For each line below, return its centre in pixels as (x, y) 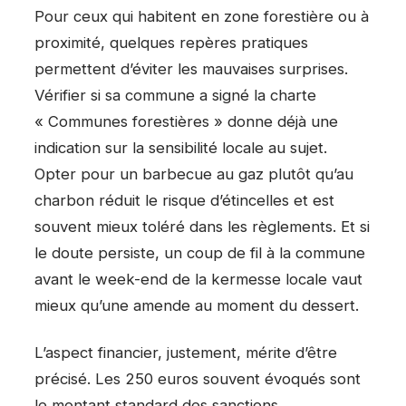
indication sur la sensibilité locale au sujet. (181, 147)
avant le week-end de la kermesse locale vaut (198, 279)
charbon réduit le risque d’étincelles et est (184, 200)
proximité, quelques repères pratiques (171, 42)
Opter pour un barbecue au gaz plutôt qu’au (194, 174)
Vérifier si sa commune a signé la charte (175, 95)
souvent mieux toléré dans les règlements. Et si (202, 226)
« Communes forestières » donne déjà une (186, 121)
